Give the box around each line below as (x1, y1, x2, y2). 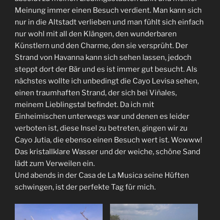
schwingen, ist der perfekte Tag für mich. (15, 182, 156, 192)
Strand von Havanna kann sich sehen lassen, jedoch (15, 53, 192, 62)
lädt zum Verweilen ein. (15, 159, 95, 168)
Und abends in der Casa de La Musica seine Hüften (15, 170, 189, 180)
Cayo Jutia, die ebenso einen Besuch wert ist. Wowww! (15, 135, 202, 144)
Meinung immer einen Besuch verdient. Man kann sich (15, 5, 202, 15)
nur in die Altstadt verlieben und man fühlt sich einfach (15, 17, 204, 27)
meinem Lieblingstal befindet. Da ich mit (15, 100, 154, 109)
